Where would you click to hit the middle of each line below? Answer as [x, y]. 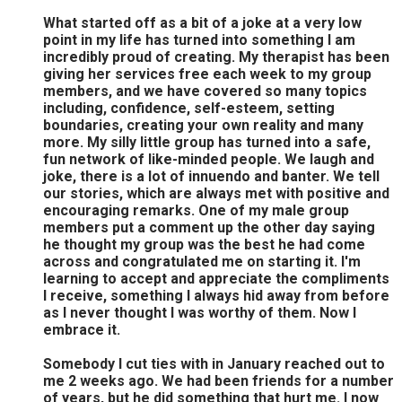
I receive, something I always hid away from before [216, 295]
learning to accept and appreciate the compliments [216, 278]
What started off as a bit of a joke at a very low [202, 22]
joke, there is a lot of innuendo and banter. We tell [211, 176]
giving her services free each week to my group [207, 74]
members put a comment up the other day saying [209, 227]
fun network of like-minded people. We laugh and [209, 159]
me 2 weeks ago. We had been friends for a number [218, 380]
